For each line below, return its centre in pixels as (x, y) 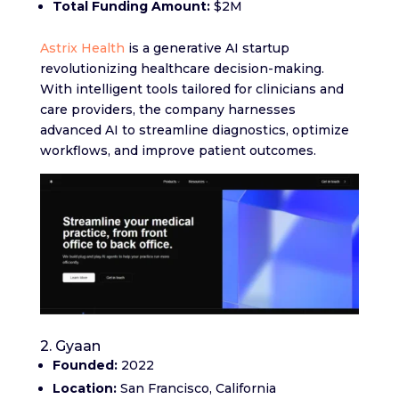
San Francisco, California (196, 388)
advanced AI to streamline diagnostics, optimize (194, 130)
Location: (84, 388)
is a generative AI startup (207, 48)
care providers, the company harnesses (167, 110)
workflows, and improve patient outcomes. (178, 151)
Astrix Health (82, 48)
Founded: (85, 365)
